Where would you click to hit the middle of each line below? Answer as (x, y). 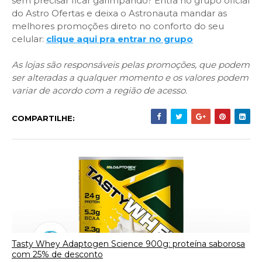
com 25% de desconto (57, 254)
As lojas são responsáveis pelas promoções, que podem (131, 65)
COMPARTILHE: (43, 118)
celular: (29, 39)
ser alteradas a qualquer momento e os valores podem (130, 77)
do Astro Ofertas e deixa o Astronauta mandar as (119, 13)
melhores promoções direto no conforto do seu (118, 26)
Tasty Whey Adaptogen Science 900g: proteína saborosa (128, 244)
